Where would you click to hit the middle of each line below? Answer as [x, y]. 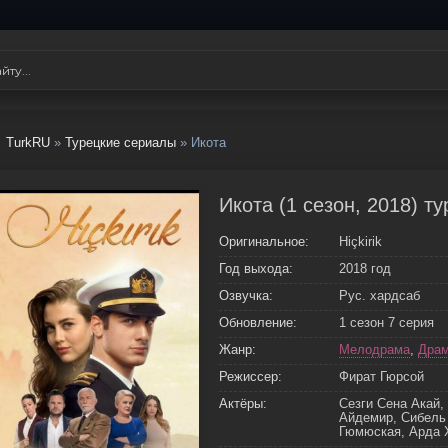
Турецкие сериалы [120, 142]
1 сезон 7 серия [386, 322]
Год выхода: [256, 268]
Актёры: [243, 403]
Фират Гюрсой [381, 376]
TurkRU [28, 142]
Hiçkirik [360, 241]
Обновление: [258, 322]
